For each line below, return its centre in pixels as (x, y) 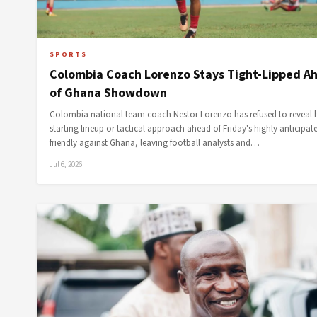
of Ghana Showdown (108, 93)
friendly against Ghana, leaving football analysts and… (155, 143)
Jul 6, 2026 (66, 165)
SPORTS (68, 54)
